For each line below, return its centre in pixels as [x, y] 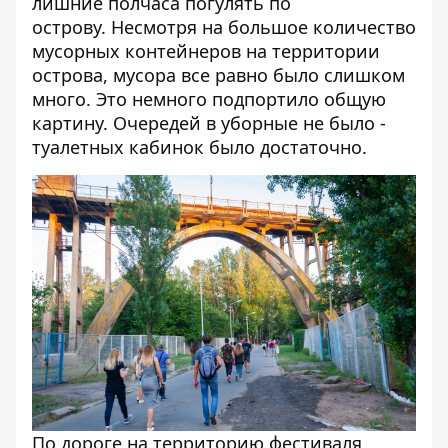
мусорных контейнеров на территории [206, 51]
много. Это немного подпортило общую [209, 99]
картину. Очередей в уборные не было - [209, 123]
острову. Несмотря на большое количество [224, 27]
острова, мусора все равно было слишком [218, 75]
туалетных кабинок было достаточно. [199, 147]
